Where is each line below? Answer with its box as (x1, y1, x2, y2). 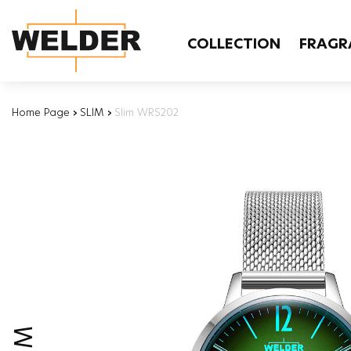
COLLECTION (187, 33, 280, 53)
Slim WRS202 (114, 105, 179, 119)
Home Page (12, 105, 70, 119)
